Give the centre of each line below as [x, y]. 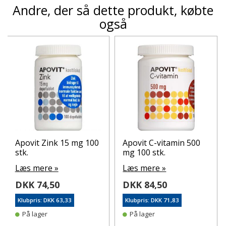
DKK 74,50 [37, 184]
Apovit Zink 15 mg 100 [57, 143]
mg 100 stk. [144, 152]
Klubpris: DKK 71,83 [152, 200]
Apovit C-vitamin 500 [162, 143]
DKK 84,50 [145, 184]
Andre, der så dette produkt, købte [113, 10]
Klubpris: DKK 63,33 [44, 200]
